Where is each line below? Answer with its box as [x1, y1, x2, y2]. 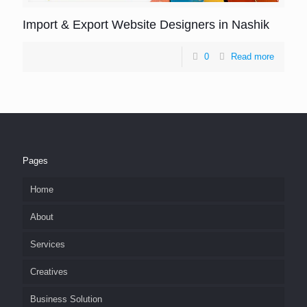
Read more [231, 51, 274, 62]
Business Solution [30, 294, 102, 304]
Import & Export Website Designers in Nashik [23, 18, 269, 32]
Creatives [30, 267, 68, 277]
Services [30, 239, 65, 249]
